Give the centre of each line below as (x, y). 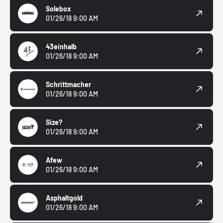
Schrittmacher (68, 85)
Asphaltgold (64, 198)
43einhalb (61, 47)
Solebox (58, 9)
